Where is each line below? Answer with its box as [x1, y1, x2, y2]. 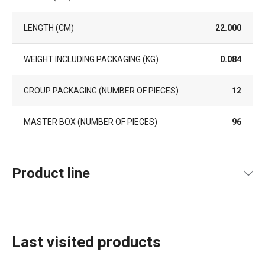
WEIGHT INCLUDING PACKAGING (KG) [24, 54, 159, 64]
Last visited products [12, 233, 161, 251]
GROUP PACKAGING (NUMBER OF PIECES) [24, 85, 179, 95]
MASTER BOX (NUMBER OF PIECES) [24, 117, 157, 127]
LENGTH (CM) [24, 22, 74, 33]
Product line [12, 165, 90, 182]
